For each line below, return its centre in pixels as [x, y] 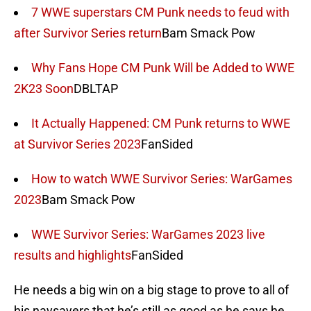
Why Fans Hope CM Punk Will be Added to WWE [163, 68]
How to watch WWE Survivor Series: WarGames [162, 179]
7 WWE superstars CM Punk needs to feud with [160, 12]
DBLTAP [96, 89]
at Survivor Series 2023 [77, 144]
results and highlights [73, 255]
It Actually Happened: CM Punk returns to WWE [161, 124]
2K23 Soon [44, 89]
